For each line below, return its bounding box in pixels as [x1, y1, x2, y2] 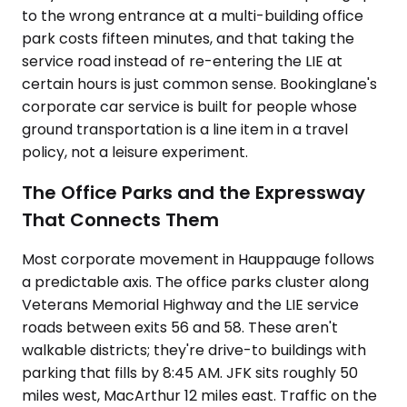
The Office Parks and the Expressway [22, 179, 365, 205]
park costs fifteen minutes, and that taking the [22, 28, 354, 49]
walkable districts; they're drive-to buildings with [22, 340, 366, 362]
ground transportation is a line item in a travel [22, 119, 348, 140]
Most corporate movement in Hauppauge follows [22, 249, 374, 271]
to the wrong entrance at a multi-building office [22, 5, 363, 26]
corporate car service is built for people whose [22, 96, 357, 117]
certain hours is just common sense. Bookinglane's [22, 74, 377, 94]
